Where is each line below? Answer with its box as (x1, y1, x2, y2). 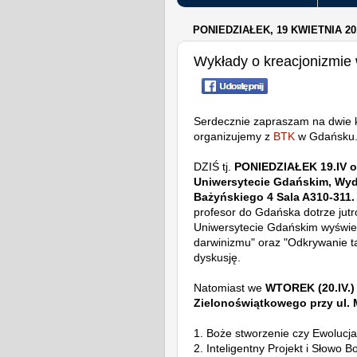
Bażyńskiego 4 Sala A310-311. (194, 190, 355, 203)
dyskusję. (194, 250, 241, 264)
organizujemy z (194, 129, 270, 143)
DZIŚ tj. (194, 159, 234, 173)
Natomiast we (194, 280, 262, 294)
